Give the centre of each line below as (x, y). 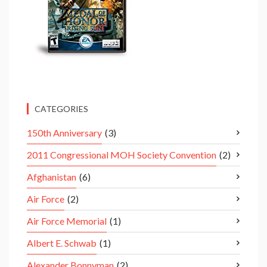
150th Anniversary (64, 133)
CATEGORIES (61, 109)
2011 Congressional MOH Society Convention (122, 155)
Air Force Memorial (67, 221)
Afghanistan (52, 177)
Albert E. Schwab (62, 243)
